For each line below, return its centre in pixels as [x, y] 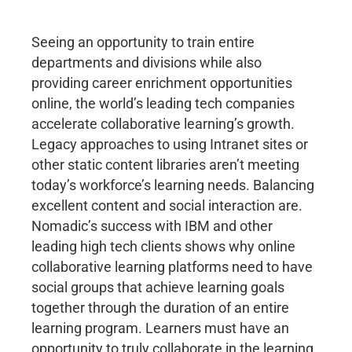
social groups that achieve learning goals [158, 288]
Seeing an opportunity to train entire [143, 42]
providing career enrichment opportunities [162, 83]
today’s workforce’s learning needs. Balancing [173, 185]
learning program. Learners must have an [160, 328]
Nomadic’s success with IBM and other [152, 226]
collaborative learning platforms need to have [172, 267]
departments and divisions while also [147, 63]
